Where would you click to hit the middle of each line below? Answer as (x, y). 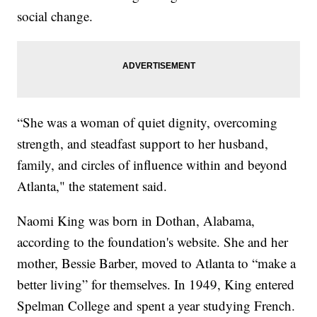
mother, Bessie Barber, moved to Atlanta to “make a (157, 263)
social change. (55, 16)
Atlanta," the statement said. (92, 186)
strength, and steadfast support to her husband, (143, 144)
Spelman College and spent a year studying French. (156, 306)
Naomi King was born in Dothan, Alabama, (136, 221)
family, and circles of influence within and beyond (152, 165)
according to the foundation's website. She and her (153, 242)
